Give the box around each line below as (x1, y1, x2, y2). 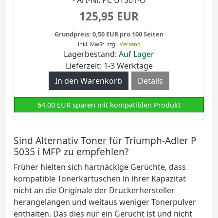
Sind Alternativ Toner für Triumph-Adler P (14, 133, 197, 147)
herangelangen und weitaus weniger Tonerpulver (14, 196, 196, 207)
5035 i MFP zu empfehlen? (14, 145, 128, 158)
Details (138, 75, 163, 86)
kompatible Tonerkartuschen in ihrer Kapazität (14, 173, 186, 184)
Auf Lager (119, 48, 154, 59)
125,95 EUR (79, 8, 139, 24)
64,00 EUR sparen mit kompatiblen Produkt (37, 100, 181, 109)
